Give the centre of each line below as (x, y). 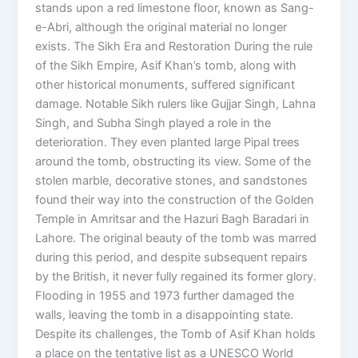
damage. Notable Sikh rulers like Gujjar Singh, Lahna (176, 103)
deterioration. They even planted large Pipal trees (168, 142)
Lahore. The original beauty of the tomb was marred (176, 238)
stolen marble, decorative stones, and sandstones (172, 180)
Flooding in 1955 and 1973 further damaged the (165, 295)
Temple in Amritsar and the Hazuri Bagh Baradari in (173, 219)
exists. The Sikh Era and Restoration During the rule (174, 46)
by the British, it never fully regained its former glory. (176, 276)
